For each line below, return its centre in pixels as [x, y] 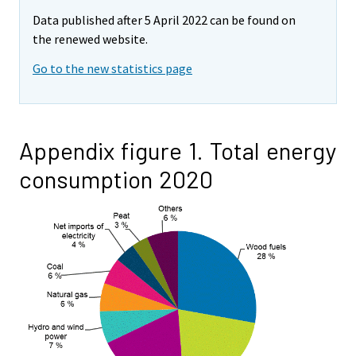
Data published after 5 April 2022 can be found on [164, 20]
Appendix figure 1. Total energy [178, 150]
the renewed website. [90, 39]
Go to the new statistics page [112, 68]
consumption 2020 [116, 178]
